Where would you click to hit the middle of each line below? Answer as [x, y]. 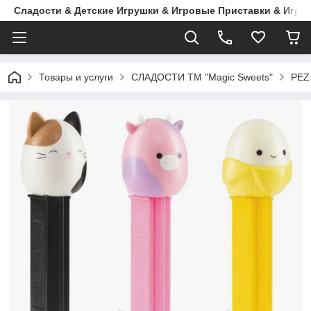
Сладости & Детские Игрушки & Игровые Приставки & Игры [161, 10]
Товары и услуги [76, 77]
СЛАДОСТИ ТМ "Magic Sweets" [202, 77]
